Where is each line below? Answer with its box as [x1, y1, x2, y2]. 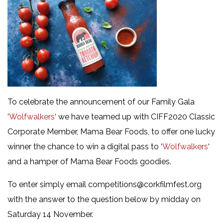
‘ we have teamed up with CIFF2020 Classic [55, 111, 215, 121]
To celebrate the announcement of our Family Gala [7, 97, 195, 107]
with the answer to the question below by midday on [7, 194, 201, 204]
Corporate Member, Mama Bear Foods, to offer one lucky [7, 126, 215, 136]
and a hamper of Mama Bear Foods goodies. [7, 156, 171, 166]
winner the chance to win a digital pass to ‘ [7, 141, 162, 151]
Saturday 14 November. [7, 209, 93, 219]
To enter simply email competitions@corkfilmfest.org [7, 179, 202, 189]
